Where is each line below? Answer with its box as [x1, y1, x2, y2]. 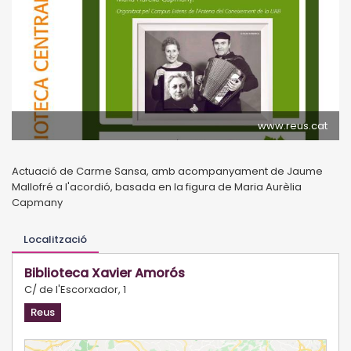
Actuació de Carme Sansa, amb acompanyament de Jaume [12, 163, 323, 179]
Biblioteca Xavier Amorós [24, 263, 185, 282]
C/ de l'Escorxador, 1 [24, 281, 126, 297]
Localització [24, 231, 87, 247]
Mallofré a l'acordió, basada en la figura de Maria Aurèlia [12, 179, 302, 194]
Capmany [12, 194, 63, 210]
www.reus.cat [258, 118, 327, 133]
